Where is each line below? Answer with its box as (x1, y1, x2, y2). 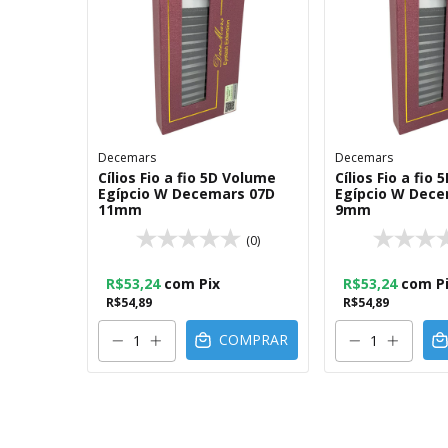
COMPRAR (219, 330, 289, 350)
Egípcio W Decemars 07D (98, 184, 275, 203)
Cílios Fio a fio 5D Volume (98, 168, 276, 187)
